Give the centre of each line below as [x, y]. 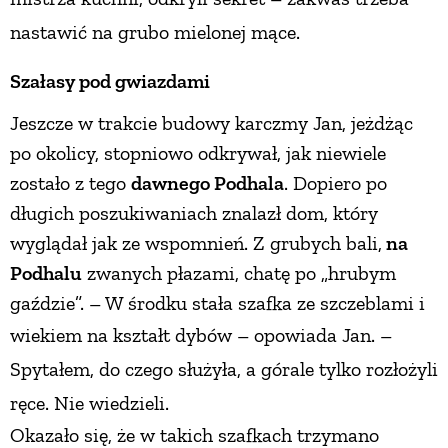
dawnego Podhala [207, 182]
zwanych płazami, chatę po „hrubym [239, 272]
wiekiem [48, 334]
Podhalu [46, 272]
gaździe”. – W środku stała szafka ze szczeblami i [217, 302]
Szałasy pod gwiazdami [110, 80]
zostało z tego [70, 182]
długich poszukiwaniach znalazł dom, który [194, 212]
